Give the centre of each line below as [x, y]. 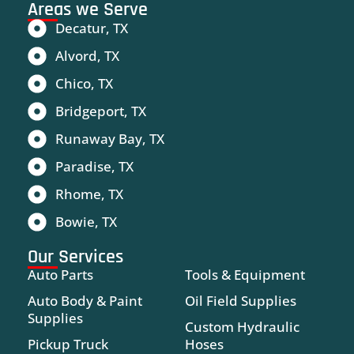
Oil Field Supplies [240, 300]
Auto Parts [60, 274]
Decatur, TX [92, 28]
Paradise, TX [94, 166]
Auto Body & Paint [85, 300]
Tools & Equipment [245, 274]
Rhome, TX [89, 194]
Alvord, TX [87, 55]
